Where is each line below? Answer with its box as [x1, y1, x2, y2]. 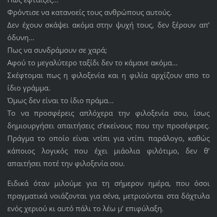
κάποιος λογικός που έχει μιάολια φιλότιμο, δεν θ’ [7, 146, 210, 156]
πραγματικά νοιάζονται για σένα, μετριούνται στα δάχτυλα [7, 191, 210, 201]
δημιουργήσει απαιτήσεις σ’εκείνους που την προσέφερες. [7, 121, 210, 131]
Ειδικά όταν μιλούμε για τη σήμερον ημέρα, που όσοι [7, 178, 210, 188]
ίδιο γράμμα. [7, 83, 50, 93]
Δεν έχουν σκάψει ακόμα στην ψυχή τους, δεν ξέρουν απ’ [7, 20, 210, 30]
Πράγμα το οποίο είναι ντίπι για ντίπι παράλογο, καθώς [7, 133, 210, 143]
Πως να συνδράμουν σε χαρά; [7, 45, 109, 55]
